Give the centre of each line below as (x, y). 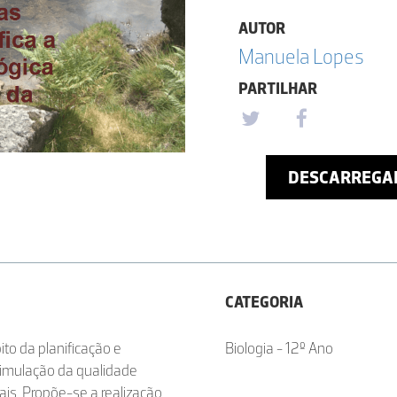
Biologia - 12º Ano (279, 348)
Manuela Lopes (301, 56)
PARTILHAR (278, 89)
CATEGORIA (264, 302)
